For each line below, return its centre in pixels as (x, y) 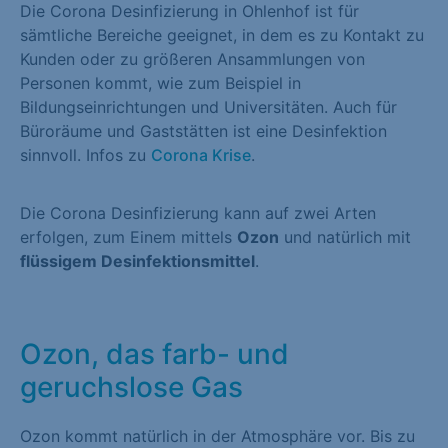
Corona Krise (201, 154)
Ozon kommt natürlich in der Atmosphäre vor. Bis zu (217, 435)
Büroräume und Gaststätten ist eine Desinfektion (203, 130)
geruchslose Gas (131, 386)
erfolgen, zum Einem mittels (128, 237)
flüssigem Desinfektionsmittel (137, 261)
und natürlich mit (345, 237)
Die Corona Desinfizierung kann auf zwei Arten (198, 213)
